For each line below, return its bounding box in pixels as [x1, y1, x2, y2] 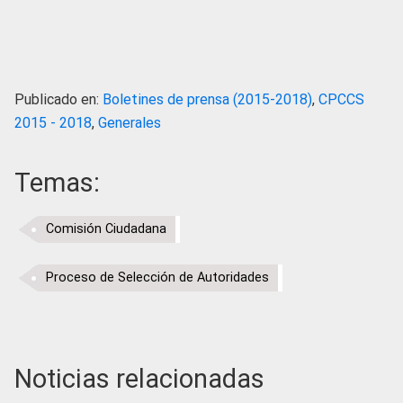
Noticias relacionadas [14, 363, 264, 394]
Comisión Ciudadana [46, 220, 166, 237]
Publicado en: [14, 90, 103, 108]
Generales [98, 113, 161, 131]
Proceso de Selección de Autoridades [46, 269, 269, 285]
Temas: [14, 166, 100, 198]
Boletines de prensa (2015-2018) [103, 90, 312, 108]
